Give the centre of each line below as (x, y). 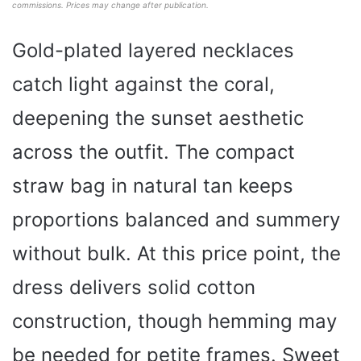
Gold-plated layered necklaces (153, 51)
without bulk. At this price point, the (176, 254)
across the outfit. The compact (154, 152)
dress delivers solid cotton (134, 288)
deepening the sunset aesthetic (158, 118)
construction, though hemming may (174, 322)
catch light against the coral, (143, 85)
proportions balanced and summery (176, 220)
